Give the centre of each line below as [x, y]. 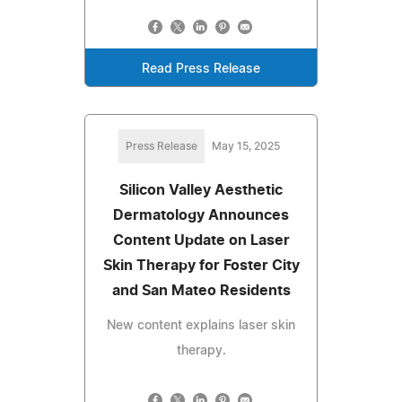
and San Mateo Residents [201, 290]
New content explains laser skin [201, 325]
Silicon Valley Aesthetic [201, 190]
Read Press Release [201, 69]
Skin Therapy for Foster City [201, 265]
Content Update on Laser [201, 240]
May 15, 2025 [246, 146]
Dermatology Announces [201, 215]
